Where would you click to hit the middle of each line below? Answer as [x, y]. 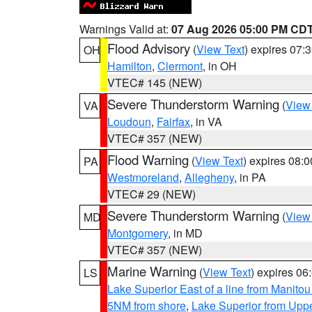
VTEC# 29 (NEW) [151, 194]
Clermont [180, 66]
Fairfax [173, 122]
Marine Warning [152, 271]
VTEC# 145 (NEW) [155, 83]
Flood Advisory [149, 48]
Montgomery [138, 233]
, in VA [206, 122]
